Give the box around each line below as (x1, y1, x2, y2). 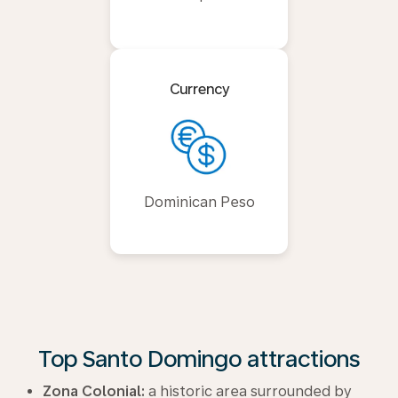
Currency (169, 80, 229, 98)
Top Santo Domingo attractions (38, 344, 360, 372)
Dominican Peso (143, 193, 255, 211)
